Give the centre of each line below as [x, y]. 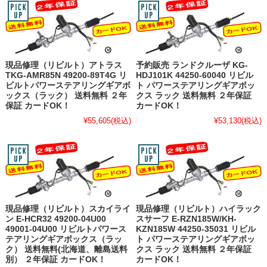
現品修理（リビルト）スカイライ [68, 209]
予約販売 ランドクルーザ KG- [192, 65]
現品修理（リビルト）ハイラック [199, 209]
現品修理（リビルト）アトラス [63, 65]
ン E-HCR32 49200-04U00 [55, 219]
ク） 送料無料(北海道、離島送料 [66, 249]
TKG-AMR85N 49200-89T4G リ [66, 75]
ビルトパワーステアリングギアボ [68, 85]
